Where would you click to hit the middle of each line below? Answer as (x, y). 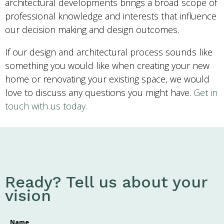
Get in (205, 93)
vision (28, 195)
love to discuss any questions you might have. (99, 93)
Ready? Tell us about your (106, 182)
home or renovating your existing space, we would (107, 79)
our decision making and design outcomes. (92, 30)
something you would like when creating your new (107, 66)
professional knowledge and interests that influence (111, 16)
